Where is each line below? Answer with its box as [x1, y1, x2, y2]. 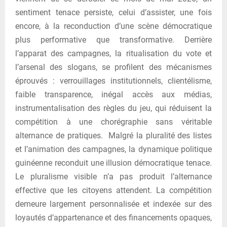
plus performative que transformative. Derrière [15, 34, 212, 45]
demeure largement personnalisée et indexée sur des [15, 199, 212, 209]
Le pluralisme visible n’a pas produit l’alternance [15, 171, 212, 181]
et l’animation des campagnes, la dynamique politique [15, 144, 212, 154]
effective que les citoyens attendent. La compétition [15, 185, 212, 195]
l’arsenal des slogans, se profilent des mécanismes [15, 62, 212, 72]
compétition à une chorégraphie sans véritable [15, 117, 212, 127]
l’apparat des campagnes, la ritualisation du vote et [15, 48, 212, 58]
